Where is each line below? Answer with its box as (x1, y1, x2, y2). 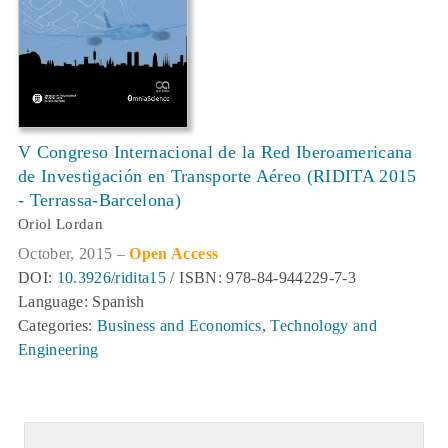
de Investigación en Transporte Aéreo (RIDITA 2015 (18, 165, 417, 186)
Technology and (270, 316, 378, 334)
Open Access (129, 244, 219, 262)
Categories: (18, 316, 98, 334)
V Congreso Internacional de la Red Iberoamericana (18, 141, 413, 162)
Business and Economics (97, 316, 262, 334)
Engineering (18, 340, 99, 358)
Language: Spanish (18, 292, 145, 310)
